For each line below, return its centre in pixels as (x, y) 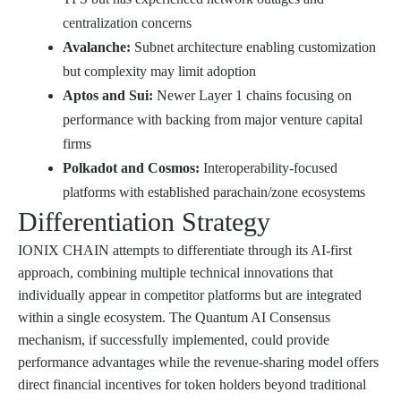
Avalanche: (97, 47)
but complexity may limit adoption (159, 72)
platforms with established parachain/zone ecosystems (214, 192)
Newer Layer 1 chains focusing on (252, 96)
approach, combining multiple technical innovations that (175, 273)
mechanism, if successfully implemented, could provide (174, 340)
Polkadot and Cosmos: (131, 168)
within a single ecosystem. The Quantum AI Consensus (174, 318)
